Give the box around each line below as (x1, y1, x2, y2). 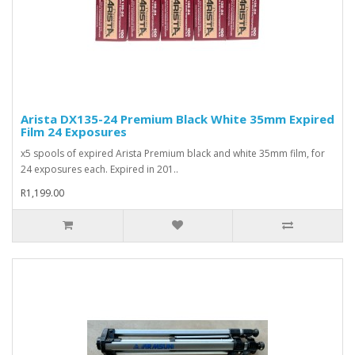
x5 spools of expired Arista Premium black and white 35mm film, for (21, 146, 325, 160)
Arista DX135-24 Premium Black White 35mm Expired (21, 110, 334, 127)
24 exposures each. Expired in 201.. (21, 162, 178, 176)
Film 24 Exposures (21, 123, 127, 139)
